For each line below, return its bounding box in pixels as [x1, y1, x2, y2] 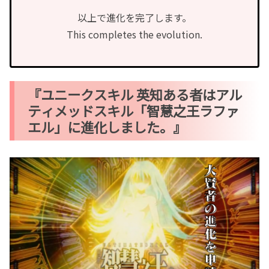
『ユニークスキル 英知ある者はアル [28, 85, 243, 104]
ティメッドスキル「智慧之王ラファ [28, 101, 240, 121]
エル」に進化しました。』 [28, 117, 187, 137]
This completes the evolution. [67, 27, 202, 42]
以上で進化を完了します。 [77, 10, 192, 25]
